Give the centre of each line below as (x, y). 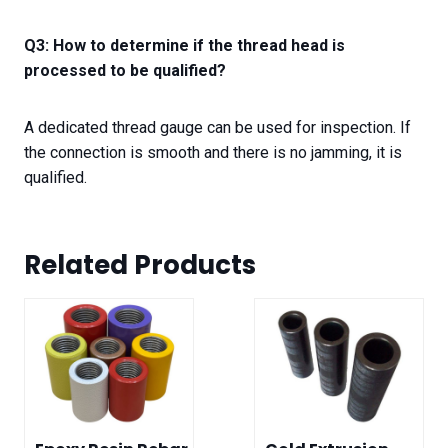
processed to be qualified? (125, 71)
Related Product (133, 265)
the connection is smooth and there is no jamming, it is (213, 153)
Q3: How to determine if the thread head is (184, 46)
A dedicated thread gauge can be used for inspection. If (217, 128)
